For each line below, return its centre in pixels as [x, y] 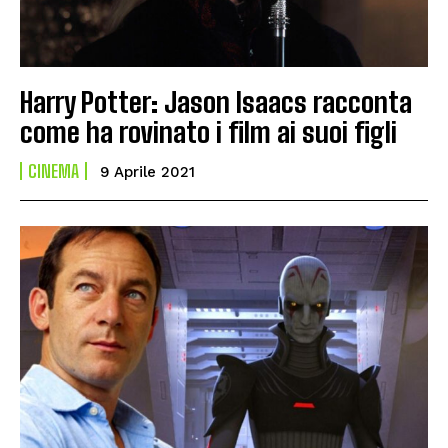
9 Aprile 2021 [147, 172]
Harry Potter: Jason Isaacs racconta [216, 102]
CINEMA [53, 171]
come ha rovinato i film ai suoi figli [208, 132]
